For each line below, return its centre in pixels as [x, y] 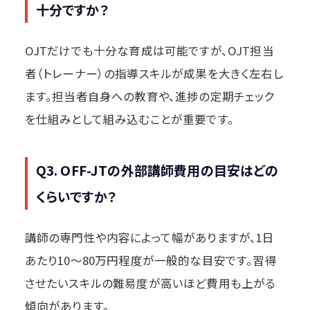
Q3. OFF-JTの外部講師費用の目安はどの [157, 170]
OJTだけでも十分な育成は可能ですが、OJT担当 [149, 50]
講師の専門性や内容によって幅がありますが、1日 [149, 237]
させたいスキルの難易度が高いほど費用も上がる [150, 283]
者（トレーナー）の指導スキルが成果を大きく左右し [154, 73]
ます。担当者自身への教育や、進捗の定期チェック [149, 96]
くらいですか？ [76, 196]
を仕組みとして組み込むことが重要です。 [129, 119]
